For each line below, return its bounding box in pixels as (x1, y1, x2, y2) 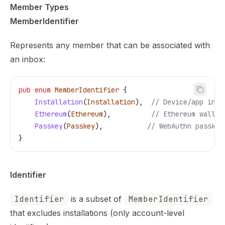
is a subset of (68, 194, 124, 204)
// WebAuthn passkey (147, 122, 223, 131)
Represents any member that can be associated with (10, 40, 210, 50)
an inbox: (10, 54, 45, 64)
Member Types (10, 2, 69, 12)
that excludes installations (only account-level (10, 208, 184, 218)
